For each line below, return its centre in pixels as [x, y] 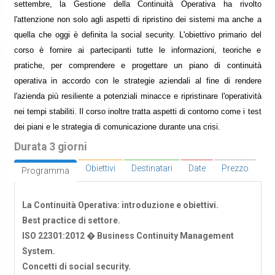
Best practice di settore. [71, 221]
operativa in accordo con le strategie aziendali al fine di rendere [137, 81]
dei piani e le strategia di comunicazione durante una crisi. [117, 127]
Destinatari [152, 168]
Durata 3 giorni [50, 147]
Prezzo [235, 168]
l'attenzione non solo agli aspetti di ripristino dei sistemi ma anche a [137, 20]
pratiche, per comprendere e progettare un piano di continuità [137, 66]
